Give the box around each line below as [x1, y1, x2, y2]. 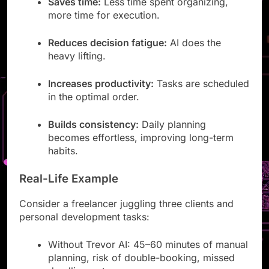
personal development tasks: [19, 221, 150, 234]
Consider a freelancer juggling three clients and [19, 208, 234, 220]
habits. [48, 156, 78, 168]
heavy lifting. [48, 61, 106, 73]
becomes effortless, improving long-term [48, 142, 234, 155]
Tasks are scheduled [154, 88, 249, 101]
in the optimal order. [48, 101, 139, 114]
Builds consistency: [48, 129, 139, 142]
